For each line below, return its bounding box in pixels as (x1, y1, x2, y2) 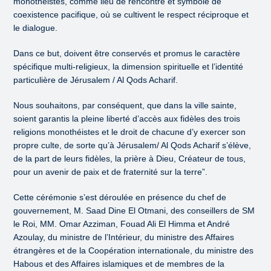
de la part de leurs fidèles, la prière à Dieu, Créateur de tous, (13, 154, 246, 164)
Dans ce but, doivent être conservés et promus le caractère (13, 48, 241, 59)
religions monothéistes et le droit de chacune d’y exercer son (13, 127, 246, 137)
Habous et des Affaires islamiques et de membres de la (13, 259, 225, 269)
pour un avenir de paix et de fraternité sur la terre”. (13, 167, 208, 177)
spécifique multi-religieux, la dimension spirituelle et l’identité (13, 62, 244, 72)
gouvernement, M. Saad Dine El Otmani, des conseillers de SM (13, 206, 255, 216)
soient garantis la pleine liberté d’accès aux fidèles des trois (13, 114, 241, 124)
